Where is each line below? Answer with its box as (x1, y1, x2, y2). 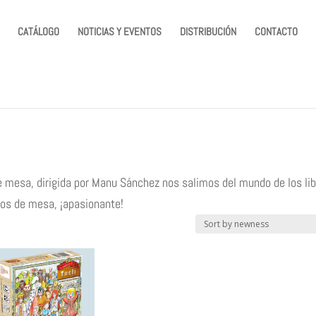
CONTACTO (255, 25, 298, 38)
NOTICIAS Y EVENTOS (78, 25, 162, 38)
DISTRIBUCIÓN (180, 25, 237, 38)
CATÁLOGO (18, 25, 60, 38)
